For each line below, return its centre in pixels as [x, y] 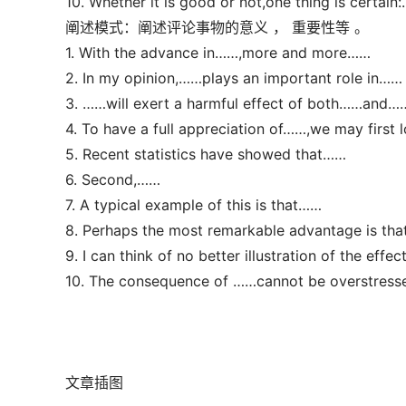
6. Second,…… [113, 179]
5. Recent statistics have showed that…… [206, 154]
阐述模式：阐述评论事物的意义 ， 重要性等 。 [217, 27]
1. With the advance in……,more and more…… [218, 53]
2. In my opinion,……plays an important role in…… [234, 78]
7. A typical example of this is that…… [193, 205]
